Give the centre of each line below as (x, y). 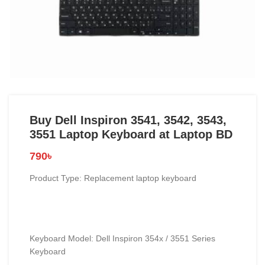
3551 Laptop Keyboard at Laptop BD (131, 134)
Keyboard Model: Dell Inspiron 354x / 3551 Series (122, 238)
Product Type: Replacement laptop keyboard (113, 178)
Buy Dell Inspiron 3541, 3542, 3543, (128, 120)
